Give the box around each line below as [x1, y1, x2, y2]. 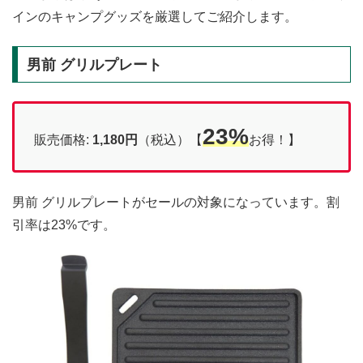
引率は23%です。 [12, 217, 116, 232]
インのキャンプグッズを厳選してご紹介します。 [12, 9, 297, 23]
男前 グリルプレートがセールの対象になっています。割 [12, 194, 340, 209]
